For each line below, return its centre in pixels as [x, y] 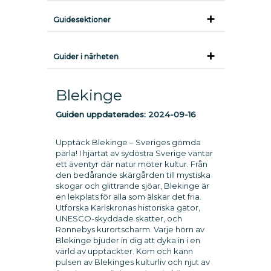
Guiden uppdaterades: [102, 114]
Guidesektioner [82, 20]
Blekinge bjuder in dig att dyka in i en [128, 240]
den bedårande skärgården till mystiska [133, 175]
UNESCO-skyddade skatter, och [119, 218]
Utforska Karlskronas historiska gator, [128, 207]
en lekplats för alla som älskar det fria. [128, 197]
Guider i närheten [86, 57]
